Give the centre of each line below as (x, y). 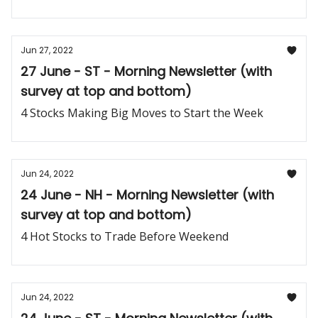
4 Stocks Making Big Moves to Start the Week (142, 113)
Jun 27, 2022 (47, 50)
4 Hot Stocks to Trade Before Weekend (125, 236)
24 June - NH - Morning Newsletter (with (147, 195)
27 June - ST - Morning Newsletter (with (146, 71)
